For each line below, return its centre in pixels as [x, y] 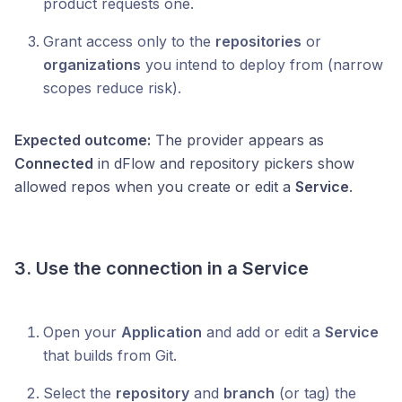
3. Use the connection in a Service [162, 268]
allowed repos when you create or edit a [155, 187]
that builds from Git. [110, 355]
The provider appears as [237, 140]
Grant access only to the [129, 41]
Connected [54, 163]
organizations [92, 65]
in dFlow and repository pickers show [224, 163]
